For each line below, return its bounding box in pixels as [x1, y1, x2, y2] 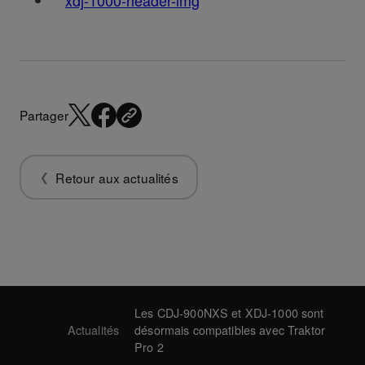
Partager [19, 105, 68, 124]
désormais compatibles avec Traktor [134, 322, 326, 339]
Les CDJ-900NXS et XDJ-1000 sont [134, 305, 324, 322]
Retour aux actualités [55, 169, 178, 187]
